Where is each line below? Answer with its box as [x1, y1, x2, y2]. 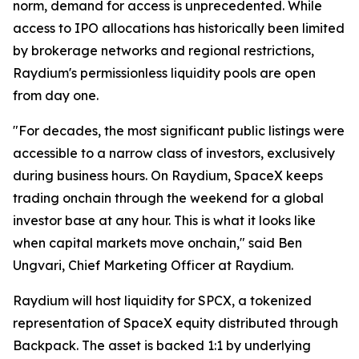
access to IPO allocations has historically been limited [13, 20, 345, 36]
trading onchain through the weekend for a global [13, 190, 324, 206]
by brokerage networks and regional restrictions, [13, 42, 314, 58]
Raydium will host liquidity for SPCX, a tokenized [13, 292, 312, 309]
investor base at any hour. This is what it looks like [13, 212, 316, 228]
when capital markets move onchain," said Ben [13, 235, 302, 251]
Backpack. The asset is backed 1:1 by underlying [13, 337, 311, 353]
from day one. [13, 87, 99, 103]
